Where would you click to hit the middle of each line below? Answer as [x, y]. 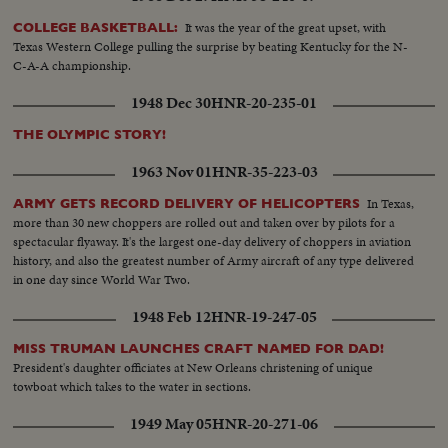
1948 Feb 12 [171, 317]
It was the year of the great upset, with [286, 28]
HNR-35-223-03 [264, 172]
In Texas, [391, 204]
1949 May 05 [171, 424]
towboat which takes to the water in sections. [132, 387]
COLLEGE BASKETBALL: [96, 28]
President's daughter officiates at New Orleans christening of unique [193, 368]
